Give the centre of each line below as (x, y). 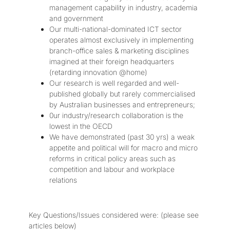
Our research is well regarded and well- (114, 83)
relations (63, 180)
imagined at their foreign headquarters (112, 62)
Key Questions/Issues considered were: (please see (114, 215)
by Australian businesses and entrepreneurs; (122, 105)
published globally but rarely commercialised (122, 94)
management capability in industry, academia (123, 8)
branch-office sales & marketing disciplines (119, 51)
